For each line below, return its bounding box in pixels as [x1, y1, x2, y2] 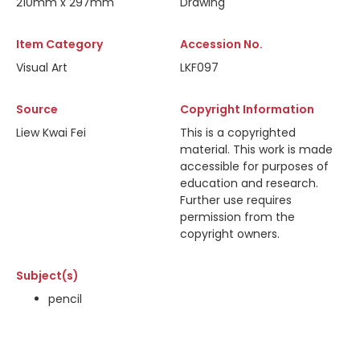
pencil [48, 291, 82, 307]
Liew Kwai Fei [16, 125, 86, 141]
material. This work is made [180, 141, 333, 157]
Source [16, 101, 58, 117]
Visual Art [16, 59, 67, 76]
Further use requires [180, 192, 292, 208]
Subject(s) [16, 268, 79, 284]
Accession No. [180, 36, 263, 52]
